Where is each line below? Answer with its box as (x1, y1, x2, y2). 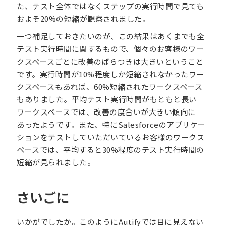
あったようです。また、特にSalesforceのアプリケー (17, 119, 206, 130)
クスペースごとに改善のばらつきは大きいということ (17, 55, 204, 67)
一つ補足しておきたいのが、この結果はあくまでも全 (17, 30, 205, 41)
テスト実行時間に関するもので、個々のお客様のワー (17, 43, 204, 54)
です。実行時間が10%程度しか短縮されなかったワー (17, 68, 204, 79)
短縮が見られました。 (17, 156, 95, 167)
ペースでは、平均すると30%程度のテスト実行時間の (17, 144, 204, 155)
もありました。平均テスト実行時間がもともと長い (17, 93, 197, 104)
